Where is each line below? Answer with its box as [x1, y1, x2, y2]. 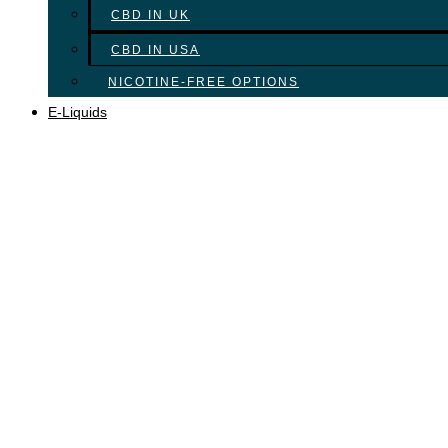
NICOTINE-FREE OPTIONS [108, 74, 299, 89]
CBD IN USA [111, 42, 200, 57]
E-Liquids [48, 103, 107, 120]
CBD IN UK [111, 7, 190, 22]
